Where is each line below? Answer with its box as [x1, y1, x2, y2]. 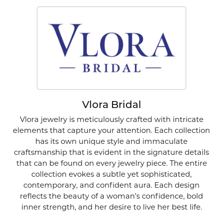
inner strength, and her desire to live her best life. [21, 202, 202, 212]
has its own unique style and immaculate [35, 136, 188, 146]
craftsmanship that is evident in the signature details [14, 147, 209, 157]
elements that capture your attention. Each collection [13, 125, 210, 135]
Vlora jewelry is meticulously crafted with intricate [19, 114, 204, 124]
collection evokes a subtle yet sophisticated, [31, 169, 192, 179]
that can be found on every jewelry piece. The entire [16, 158, 207, 168]
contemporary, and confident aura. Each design [23, 180, 200, 190]
